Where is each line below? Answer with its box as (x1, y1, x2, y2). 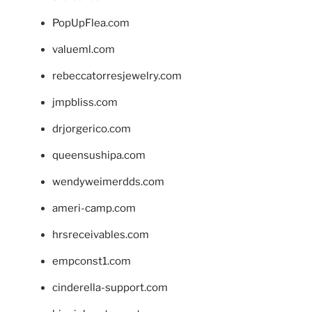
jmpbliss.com (52, 96, 118, 109)
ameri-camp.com (52, 202, 136, 215)
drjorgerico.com (52, 123, 131, 136)
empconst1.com (52, 255, 131, 268)
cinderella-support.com (52, 281, 168, 295)
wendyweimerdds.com (52, 175, 164, 189)
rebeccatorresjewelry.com (52, 70, 182, 83)
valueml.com (52, 43, 115, 56)
